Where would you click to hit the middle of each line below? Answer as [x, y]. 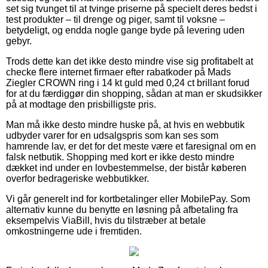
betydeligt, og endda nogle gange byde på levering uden [125, 30]
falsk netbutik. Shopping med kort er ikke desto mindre [120, 157]
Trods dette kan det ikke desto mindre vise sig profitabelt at [130, 61]
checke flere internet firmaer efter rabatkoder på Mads [118, 72]
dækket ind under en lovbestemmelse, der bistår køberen [126, 167]
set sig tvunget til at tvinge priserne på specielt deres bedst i [132, 8]
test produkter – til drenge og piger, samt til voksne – [115, 19]
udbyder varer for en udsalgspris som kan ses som [112, 135]
